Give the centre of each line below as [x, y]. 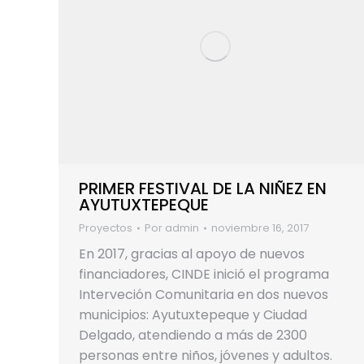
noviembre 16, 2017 [260, 227]
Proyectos [106, 227]
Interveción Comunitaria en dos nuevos [204, 294]
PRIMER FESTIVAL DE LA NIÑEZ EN [203, 188]
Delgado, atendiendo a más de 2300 [193, 335]
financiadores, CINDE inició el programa [204, 274]
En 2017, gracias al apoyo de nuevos [192, 253]
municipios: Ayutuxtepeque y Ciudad [193, 314]
